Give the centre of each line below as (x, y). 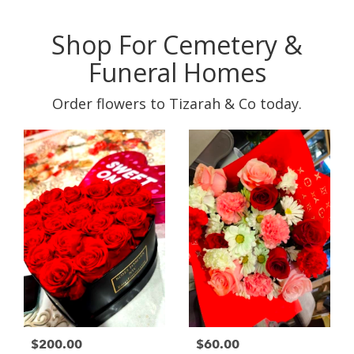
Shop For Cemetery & (177, 45)
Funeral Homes (177, 73)
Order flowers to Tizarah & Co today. (177, 104)
